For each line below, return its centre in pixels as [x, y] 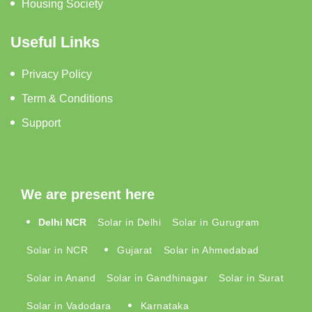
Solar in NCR [57, 250]
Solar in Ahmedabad [211, 250]
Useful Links [55, 42]
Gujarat [135, 250]
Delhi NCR [62, 222]
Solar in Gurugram [216, 222]
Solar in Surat [251, 278]
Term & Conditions [67, 98]
